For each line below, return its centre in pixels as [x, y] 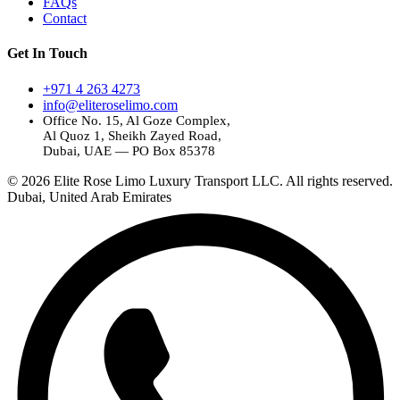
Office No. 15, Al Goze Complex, [137, 120]
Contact [65, 18]
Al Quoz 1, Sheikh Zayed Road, [132, 135]
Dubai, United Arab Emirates [89, 196]
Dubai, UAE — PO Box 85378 [129, 150]
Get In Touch [47, 54]
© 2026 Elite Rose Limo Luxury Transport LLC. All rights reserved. [200, 180]
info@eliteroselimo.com [110, 104]
